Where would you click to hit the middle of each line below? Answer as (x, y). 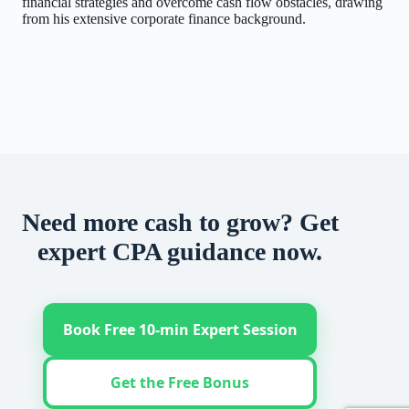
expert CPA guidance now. (180, 252)
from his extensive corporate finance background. (164, 18)
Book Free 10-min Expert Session (180, 330)
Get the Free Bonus (180, 383)
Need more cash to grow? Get (180, 222)
